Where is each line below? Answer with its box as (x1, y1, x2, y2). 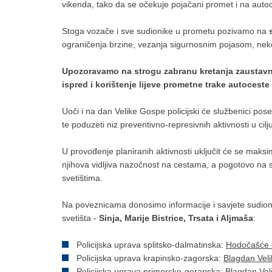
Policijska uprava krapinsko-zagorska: (76, 253, 223, 263)
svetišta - (62, 213, 99, 223)
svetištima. (62, 173, 103, 183)
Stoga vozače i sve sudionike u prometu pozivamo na (62, 26, 267, 36)
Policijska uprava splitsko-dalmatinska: (76, 240, 226, 250)
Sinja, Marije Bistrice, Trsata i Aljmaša (99, 213, 253, 223)
